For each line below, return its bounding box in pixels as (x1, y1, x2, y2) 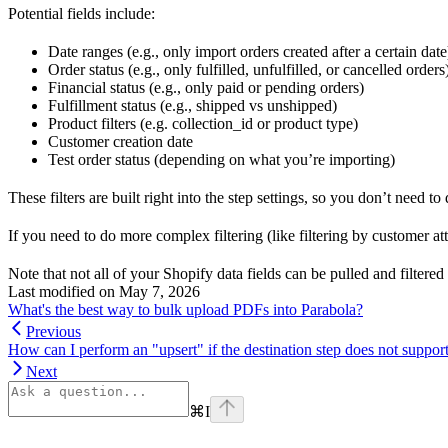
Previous (26, 323, 81, 340)
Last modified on (8, 283, 115, 300)
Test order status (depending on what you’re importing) (48, 151, 395, 168)
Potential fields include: (8, 5, 155, 22)
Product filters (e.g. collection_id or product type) (48, 115, 358, 132)
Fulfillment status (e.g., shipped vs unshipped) (48, 97, 337, 114)
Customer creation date (48, 133, 193, 150)
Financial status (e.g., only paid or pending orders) (48, 79, 364, 96)
